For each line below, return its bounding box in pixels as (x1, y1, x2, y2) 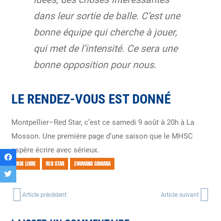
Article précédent (22, 191, 67, 198)
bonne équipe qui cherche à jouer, (33, 26, 177, 38)
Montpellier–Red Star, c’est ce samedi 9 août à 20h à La (11, 117, 194, 127)
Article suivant (161, 191, 199, 198)
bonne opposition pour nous (33, 59, 154, 71)
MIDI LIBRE (14, 159, 37, 168)
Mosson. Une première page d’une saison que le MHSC (11, 131, 193, 141)
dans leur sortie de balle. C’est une (33, 10, 180, 22)
